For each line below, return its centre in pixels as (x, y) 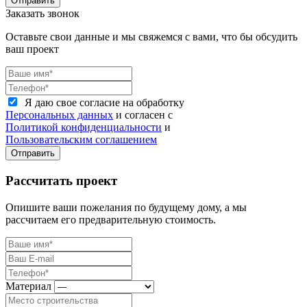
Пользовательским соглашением (81, 140)
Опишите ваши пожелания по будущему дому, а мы (126, 207)
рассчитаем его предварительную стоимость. (111, 219)
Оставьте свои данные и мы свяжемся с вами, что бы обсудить (151, 37)
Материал (28, 286)
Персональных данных (59, 115)
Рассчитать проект (61, 181)
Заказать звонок (42, 14)
